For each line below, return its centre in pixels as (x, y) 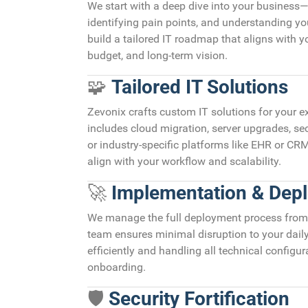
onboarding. (117, 267)
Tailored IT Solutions (200, 87)
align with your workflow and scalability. (184, 161)
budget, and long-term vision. (157, 55)
